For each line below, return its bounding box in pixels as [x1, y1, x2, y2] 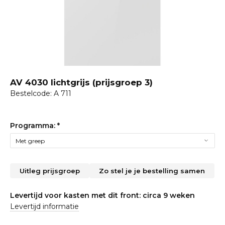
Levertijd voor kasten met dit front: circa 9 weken [10, 191, 195, 200]
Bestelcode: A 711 [10, 89, 71, 98]
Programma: [10, 121, 57, 130]
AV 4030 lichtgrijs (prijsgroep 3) [10, 77, 153, 87]
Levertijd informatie [10, 202, 79, 211]
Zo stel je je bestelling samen [99, 167, 205, 175]
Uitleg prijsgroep [20, 167, 80, 175]
